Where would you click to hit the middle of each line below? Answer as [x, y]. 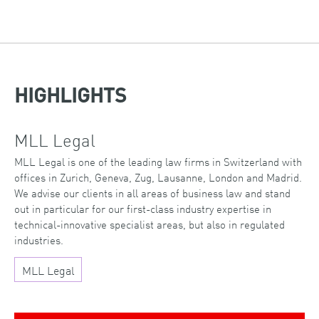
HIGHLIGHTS [70, 97]
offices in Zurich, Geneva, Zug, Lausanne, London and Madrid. [158, 177]
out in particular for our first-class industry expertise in [143, 209]
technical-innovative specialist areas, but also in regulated [150, 224]
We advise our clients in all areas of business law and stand [152, 193]
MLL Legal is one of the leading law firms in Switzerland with [158, 162]
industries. [39, 240]
